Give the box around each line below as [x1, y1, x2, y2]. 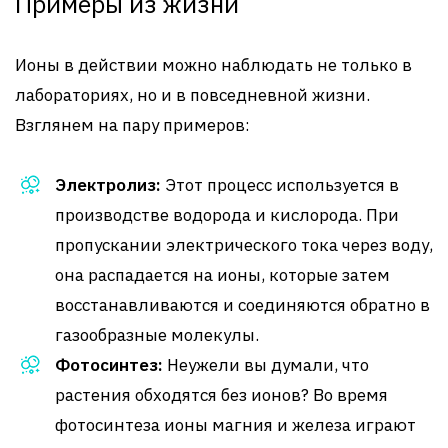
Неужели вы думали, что [163, 354, 369, 376]
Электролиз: [55, 174, 161, 196]
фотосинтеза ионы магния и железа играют [55, 414, 416, 436]
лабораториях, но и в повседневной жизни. [15, 84, 370, 106]
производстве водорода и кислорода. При [55, 204, 399, 226]
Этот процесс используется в [161, 174, 399, 196]
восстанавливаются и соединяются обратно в [55, 294, 430, 316]
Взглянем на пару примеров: [15, 114, 250, 136]
